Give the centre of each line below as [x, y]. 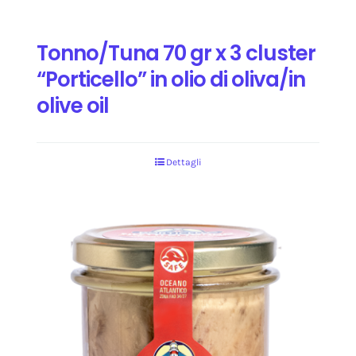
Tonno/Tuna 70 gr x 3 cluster [176, 54]
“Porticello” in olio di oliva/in [171, 80]
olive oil [73, 106]
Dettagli [184, 163]
